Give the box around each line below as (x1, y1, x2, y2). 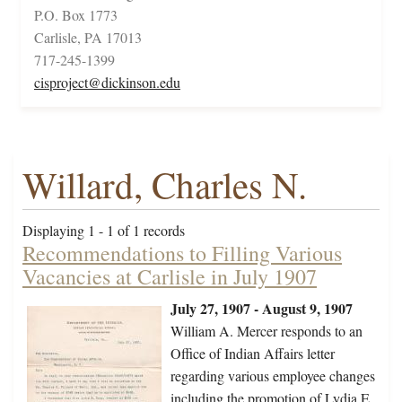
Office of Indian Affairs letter (170, 344, 335, 363)
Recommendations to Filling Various (22, 239, 342, 268)
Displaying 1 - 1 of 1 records (22, 221, 185, 240)
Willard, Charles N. (22, 160, 307, 210)
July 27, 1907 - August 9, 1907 (170, 298, 353, 319)
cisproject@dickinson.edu (34, 73, 180, 92)
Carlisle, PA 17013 (34, 28, 142, 48)
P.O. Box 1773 (34, 5, 118, 25)
